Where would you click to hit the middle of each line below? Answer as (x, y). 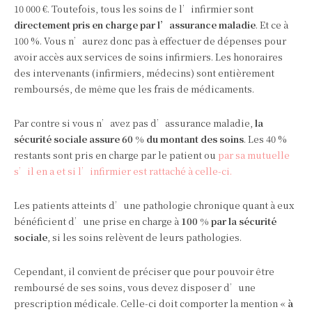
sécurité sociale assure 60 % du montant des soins (129, 139)
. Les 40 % (265, 139)
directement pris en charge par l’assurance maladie (135, 25)
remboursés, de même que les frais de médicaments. (134, 89)
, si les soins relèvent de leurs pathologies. (145, 237)
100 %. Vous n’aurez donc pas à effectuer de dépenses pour (150, 41)
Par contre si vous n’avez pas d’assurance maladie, (134, 123)
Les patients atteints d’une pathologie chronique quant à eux (154, 205)
